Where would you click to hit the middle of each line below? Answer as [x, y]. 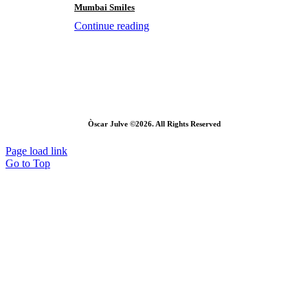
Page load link [36, 151]
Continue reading [111, 26]
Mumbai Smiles [104, 7]
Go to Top [28, 163]
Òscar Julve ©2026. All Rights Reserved [154, 124]
